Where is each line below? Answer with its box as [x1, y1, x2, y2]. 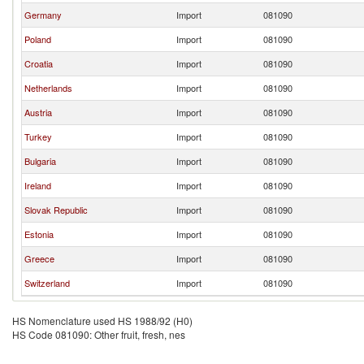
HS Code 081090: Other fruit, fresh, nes [12, 327, 185, 341]
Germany [24, 8, 62, 21]
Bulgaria [24, 154, 56, 167]
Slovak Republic [24, 203, 88, 216]
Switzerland [24, 276, 70, 289]
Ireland [24, 179, 51, 192]
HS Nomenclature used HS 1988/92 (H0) [12, 314, 193, 327]
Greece [24, 252, 54, 265]
